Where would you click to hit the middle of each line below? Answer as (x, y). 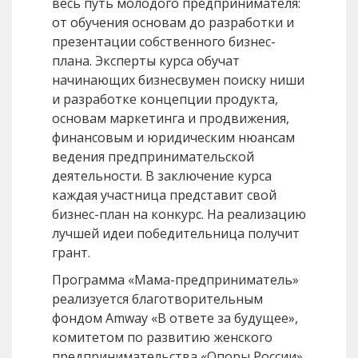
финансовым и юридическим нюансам (173, 138)
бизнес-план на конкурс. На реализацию (179, 215)
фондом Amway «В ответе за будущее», (175, 318)
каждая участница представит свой (164, 195)
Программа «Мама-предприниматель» (175, 280)
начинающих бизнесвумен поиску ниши (178, 80)
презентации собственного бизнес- (164, 42)
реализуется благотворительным (157, 299)
